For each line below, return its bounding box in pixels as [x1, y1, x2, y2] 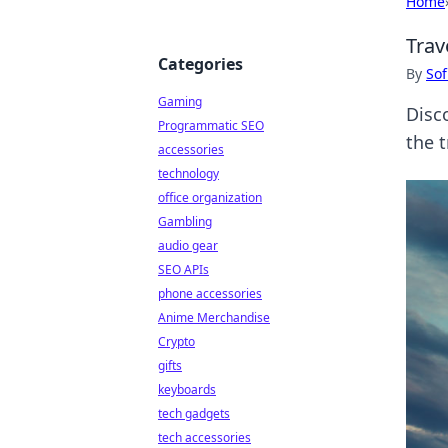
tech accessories [158, 429, 251, 446]
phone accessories [158, 285, 262, 302]
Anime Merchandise [158, 309, 270, 326]
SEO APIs [158, 261, 209, 278]
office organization [158, 189, 262, 206]
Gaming [158, 93, 202, 110]
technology [158, 165, 219, 182]
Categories [158, 53, 243, 75]
